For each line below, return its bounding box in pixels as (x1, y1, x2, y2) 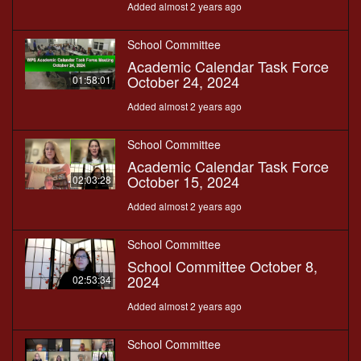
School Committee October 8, (127, 255, 317, 277)
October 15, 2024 (127, 171, 239, 193)
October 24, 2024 (127, 71, 239, 93)
